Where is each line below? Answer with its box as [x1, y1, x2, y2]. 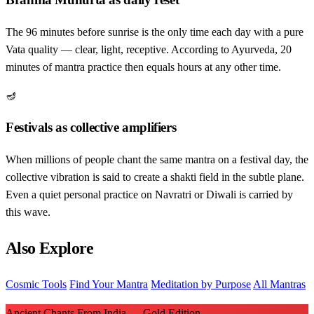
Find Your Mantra [69, 278, 148, 290]
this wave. [6, 206, 50, 218]
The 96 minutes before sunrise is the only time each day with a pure [6, 25, 303, 38]
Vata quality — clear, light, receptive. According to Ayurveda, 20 [6, 43, 292, 55]
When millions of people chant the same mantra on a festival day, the [6, 153, 308, 165]
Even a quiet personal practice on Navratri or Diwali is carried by [6, 189, 293, 200]
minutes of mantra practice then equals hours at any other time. [6, 60, 281, 73]
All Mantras [253, 278, 306, 290]
